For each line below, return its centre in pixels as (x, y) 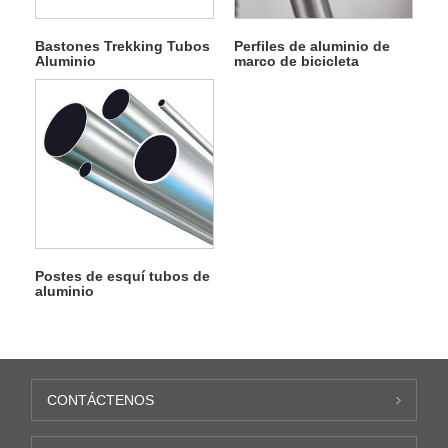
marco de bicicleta (296, 61)
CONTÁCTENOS (101, 400)
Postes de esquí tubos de (122, 276)
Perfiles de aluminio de (311, 46)
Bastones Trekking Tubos (122, 46)
